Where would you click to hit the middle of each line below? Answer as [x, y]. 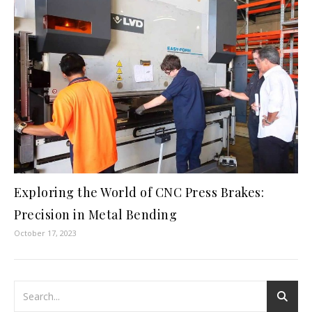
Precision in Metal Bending [95, 215]
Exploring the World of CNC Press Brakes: [139, 193]
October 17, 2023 [45, 233]
